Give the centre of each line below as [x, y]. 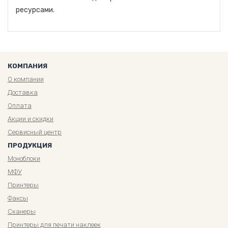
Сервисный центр [35, 132]
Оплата [20, 105]
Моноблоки [24, 158]
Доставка [23, 92]
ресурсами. [35, 10]
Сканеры [22, 211]
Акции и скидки [31, 119]
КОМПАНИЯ [27, 66]
